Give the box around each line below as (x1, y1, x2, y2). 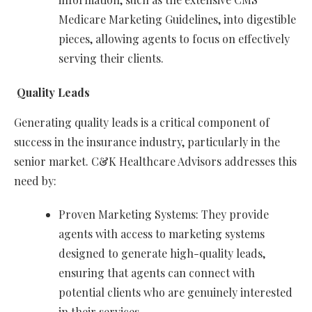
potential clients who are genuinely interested (58, 285, 292, 300)
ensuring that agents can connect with (58, 265, 255, 281)
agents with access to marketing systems (58, 226, 265, 242)
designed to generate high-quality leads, (58, 246, 265, 261)
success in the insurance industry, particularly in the (14, 134, 280, 150)
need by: (14, 173, 56, 189)
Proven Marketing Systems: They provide (58, 207, 269, 222)
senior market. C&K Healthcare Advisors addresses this (14, 154, 297, 169)
